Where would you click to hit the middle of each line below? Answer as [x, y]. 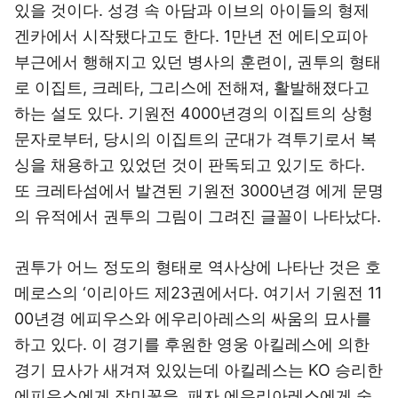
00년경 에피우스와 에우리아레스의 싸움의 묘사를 [193, 318]
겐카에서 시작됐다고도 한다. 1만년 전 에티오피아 [191, 36]
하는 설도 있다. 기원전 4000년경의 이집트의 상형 [194, 113]
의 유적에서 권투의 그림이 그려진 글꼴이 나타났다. [198, 216]
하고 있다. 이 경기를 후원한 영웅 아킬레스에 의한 [192, 344]
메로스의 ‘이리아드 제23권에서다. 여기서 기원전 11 [198, 293]
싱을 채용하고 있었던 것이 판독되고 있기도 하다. [190, 165]
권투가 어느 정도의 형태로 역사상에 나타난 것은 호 [198, 267]
